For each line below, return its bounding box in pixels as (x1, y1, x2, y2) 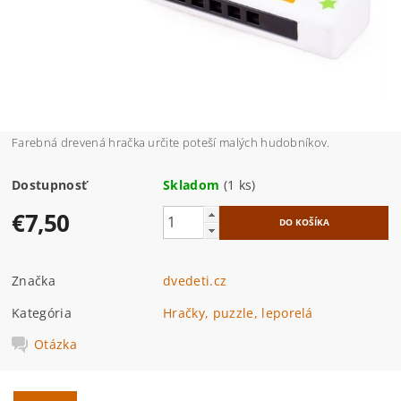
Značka (12, 271, 56, 289)
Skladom (163, 175, 220, 193)
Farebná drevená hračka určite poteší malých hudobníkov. (12, 133, 330, 150)
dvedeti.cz (163, 271, 227, 289)
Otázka (34, 335, 78, 353)
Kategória (12, 303, 72, 321)
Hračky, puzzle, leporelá (163, 303, 313, 321)
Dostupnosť (12, 175, 88, 193)
